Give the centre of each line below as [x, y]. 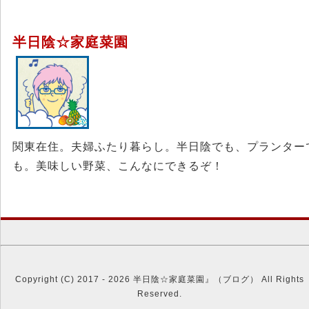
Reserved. [159, 293]
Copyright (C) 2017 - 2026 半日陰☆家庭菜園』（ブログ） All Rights [159, 279]
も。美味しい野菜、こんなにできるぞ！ [118, 166]
